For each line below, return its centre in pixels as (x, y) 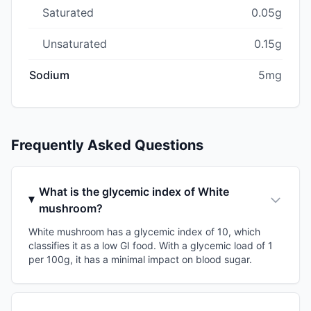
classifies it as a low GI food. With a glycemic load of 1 (151, 245)
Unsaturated (75, 43)
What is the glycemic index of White (134, 191)
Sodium (49, 75)
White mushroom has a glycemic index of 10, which (144, 231)
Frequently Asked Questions (107, 145)
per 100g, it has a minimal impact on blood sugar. (140, 259)
